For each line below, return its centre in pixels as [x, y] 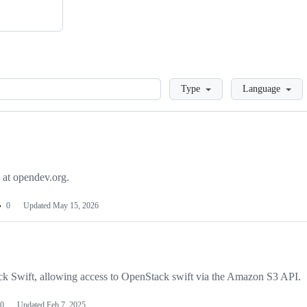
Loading [179, 84]
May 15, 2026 [76, 206]
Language [261, 89]
